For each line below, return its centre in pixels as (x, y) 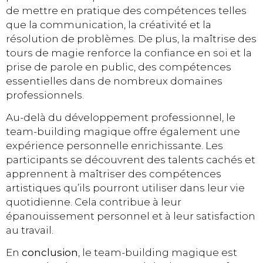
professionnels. (45, 95)
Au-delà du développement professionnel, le (121, 118)
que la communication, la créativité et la (109, 24)
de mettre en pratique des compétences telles (126, 10)
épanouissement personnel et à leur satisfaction (131, 216)
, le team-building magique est (158, 253)
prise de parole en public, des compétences (119, 67)
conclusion (50, 253)
